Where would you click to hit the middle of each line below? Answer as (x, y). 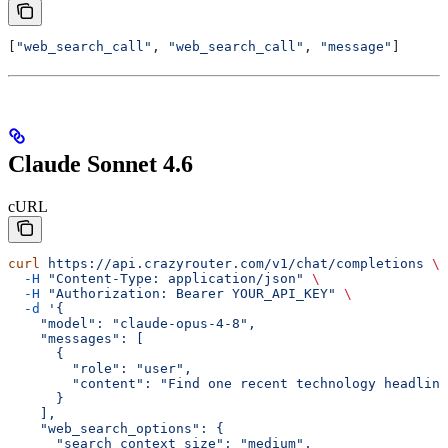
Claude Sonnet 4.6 (100, 164)
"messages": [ (76, 339)
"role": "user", (100, 369)
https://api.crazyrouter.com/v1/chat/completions (232, 264)
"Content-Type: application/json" (172, 279)
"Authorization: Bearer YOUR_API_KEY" (188, 294)
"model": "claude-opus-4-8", (132, 324)
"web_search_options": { (116, 429)
